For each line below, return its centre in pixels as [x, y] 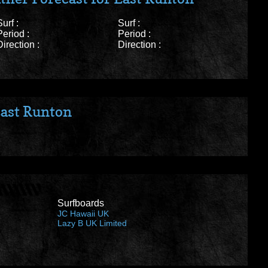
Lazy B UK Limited [92, 223]
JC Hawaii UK [83, 214]
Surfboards [81, 203]
